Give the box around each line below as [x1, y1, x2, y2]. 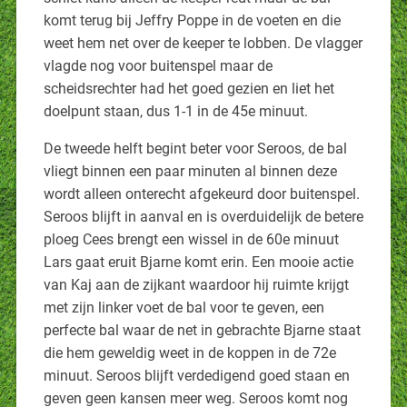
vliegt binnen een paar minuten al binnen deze [43, 162, 337, 180]
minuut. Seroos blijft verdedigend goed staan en [43, 366, 350, 384]
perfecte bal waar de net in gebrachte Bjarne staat [43, 321, 361, 339]
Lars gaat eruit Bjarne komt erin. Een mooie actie [43, 253, 353, 271]
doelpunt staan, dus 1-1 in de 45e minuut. [43, 102, 308, 120]
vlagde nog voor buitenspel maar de [43, 56, 273, 74]
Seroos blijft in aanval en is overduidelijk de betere [43, 207, 363, 225]
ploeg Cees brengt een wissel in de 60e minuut [43, 230, 339, 248]
